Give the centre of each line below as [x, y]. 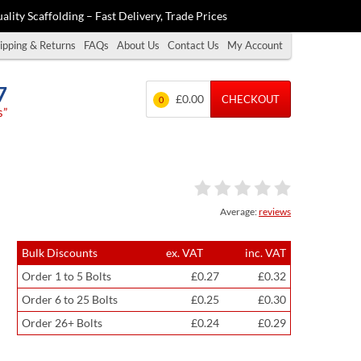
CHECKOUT [251, 99]
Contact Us [193, 45]
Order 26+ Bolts [63, 323]
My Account [255, 45]
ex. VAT [185, 253]
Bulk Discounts [60, 253]
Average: [239, 212]
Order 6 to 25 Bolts [71, 299]
